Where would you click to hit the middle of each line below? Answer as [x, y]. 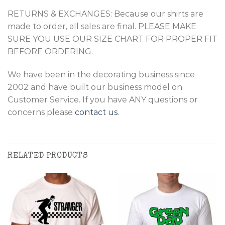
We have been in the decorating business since [101, 74]
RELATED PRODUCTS [48, 156]
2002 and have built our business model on [95, 87]
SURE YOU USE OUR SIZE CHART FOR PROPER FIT [113, 39]
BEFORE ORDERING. [50, 51]
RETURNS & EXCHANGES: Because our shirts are [105, 14]
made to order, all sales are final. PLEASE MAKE [102, 26]
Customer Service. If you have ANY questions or [103, 99]
